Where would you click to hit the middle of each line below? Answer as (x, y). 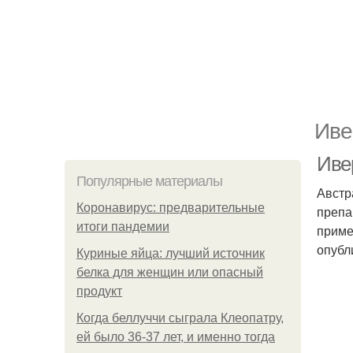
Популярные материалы (149, 181)
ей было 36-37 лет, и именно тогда (176, 337)
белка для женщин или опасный (170, 272)
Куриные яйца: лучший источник (171, 253)
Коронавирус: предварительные (171, 208)
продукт (99, 291)
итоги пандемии (123, 227)
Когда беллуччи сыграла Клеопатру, (180, 318)
